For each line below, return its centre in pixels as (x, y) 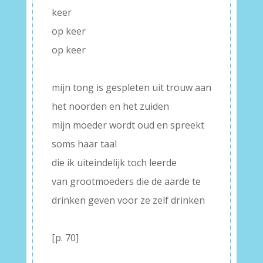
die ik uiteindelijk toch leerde (114, 163)
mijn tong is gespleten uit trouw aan (131, 87)
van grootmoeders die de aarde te (126, 181)
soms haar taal (84, 144)
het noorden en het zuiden (110, 106)
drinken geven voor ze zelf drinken (128, 200)
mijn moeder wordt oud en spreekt (128, 125)
